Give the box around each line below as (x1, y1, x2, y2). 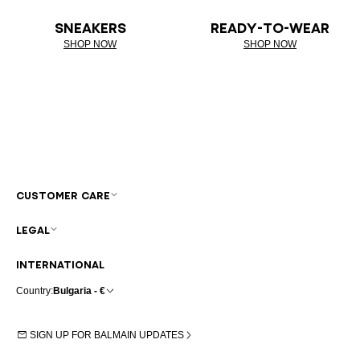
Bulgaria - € (53, 284, 105, 297)
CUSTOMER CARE (16, 190, 110, 201)
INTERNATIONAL (16, 259, 104, 270)
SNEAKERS (54, 21, 126, 35)
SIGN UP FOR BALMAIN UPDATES (30, 329, 184, 341)
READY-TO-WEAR (211, 21, 329, 35)
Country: (16, 284, 53, 297)
